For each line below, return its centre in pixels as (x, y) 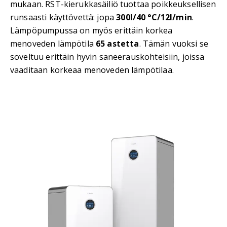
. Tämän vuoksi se (174, 43)
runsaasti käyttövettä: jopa (63, 17)
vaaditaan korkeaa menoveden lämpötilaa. (92, 70)
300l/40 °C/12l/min (154, 17)
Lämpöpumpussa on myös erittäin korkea (91, 30)
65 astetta (118, 43)
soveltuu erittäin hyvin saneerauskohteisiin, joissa (107, 56)
